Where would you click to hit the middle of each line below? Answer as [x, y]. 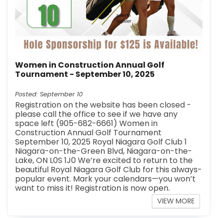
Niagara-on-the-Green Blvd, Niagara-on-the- [104, 151]
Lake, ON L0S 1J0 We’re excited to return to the [104, 161]
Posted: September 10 [49, 94]
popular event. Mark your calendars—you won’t [106, 179]
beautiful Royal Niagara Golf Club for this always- [109, 170]
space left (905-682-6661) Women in [87, 124]
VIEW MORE [176, 201]
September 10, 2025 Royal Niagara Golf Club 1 [101, 142]
